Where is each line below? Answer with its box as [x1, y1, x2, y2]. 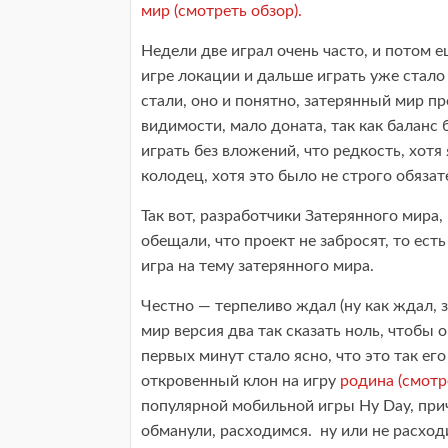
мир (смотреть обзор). [141, 2, 302, 19]
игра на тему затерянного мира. [141, 257, 374, 274]
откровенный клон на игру [141, 372, 340, 389]
